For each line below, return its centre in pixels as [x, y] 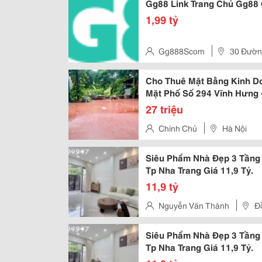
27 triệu [164, 109]
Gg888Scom [182, 51]
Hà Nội [235, 128]
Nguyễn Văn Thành [194, 205]
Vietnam [161, 65]
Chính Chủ [178, 128]
